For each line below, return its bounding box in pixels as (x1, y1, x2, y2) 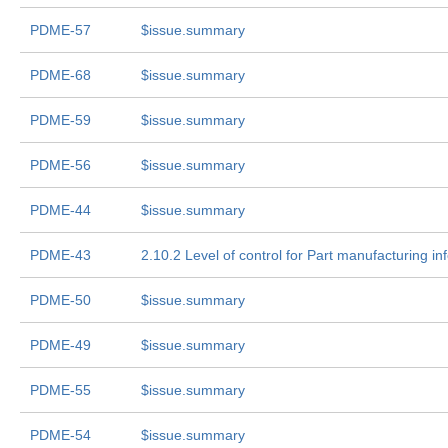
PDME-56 (30, 157, 91, 173)
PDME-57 (30, 22, 91, 38)
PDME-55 (30, 382, 91, 398)
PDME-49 (30, 337, 91, 353)
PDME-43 (30, 247, 91, 263)
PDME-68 (30, 67, 91, 83)
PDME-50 (30, 292, 91, 308)
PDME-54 (30, 427, 91, 443)
